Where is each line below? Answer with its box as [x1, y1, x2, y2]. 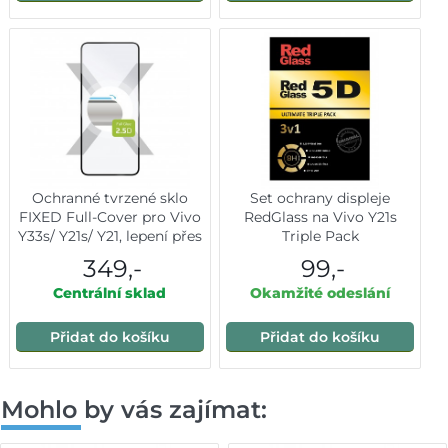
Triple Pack [281, 226, 359, 245]
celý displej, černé [48, 245, 172, 264]
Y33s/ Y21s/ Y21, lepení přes [17, 226, 202, 245]
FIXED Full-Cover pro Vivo [18, 207, 201, 226]
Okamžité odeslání [250, 283, 391, 302]
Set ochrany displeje [250, 188, 391, 207]
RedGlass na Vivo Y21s [243, 207, 397, 226]
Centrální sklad [53, 283, 167, 302]
